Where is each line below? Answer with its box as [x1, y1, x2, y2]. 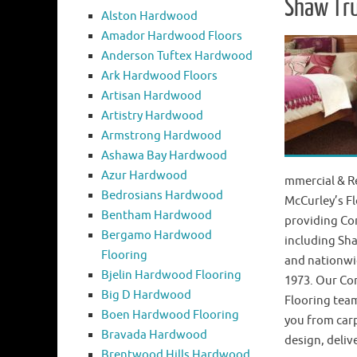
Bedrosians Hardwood [101, 188, 223, 204]
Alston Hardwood [101, 9, 198, 25]
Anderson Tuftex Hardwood [101, 49, 253, 65]
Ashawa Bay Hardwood [101, 148, 227, 164]
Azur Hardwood [101, 168, 187, 184]
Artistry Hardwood [101, 108, 203, 124]
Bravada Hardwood [101, 328, 207, 343]
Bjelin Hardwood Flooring [101, 268, 241, 284]
